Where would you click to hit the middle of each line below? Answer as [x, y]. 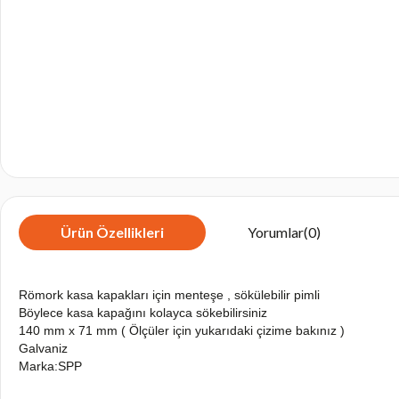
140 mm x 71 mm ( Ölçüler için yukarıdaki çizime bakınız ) [182, 330]
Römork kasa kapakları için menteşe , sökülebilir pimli [169, 294]
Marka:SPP [50, 366]
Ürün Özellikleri [113, 232]
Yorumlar [276, 232]
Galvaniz [43, 348]
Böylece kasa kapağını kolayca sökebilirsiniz [143, 312]
